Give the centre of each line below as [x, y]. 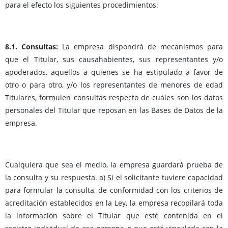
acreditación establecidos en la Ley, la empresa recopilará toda [114, 203]
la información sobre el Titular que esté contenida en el [114, 216]
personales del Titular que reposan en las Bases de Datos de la [114, 110]
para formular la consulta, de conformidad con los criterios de [114, 190]
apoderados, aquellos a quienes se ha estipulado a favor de [114, 72]
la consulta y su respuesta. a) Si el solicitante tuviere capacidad [114, 178]
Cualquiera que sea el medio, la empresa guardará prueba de [114, 165]
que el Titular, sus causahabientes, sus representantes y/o [114, 60]
